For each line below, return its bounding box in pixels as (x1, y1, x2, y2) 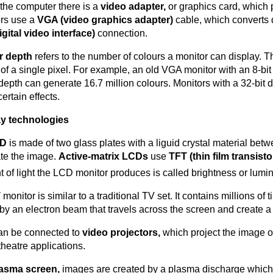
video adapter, (101, 1, 168, 12)
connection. (97, 28, 147, 38)
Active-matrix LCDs (58, 151, 151, 161)
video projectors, (82, 227, 163, 238)
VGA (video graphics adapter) (37, 15, 175, 25)
